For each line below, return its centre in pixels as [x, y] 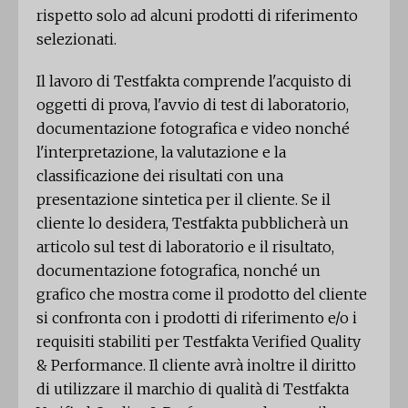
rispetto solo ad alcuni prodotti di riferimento [197, 16]
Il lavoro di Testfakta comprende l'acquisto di [194, 82]
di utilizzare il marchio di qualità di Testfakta [193, 389]
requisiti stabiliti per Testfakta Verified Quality [199, 342]
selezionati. [76, 40]
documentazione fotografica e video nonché [193, 129]
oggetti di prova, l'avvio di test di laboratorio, [193, 105]
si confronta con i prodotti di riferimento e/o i [197, 318]
